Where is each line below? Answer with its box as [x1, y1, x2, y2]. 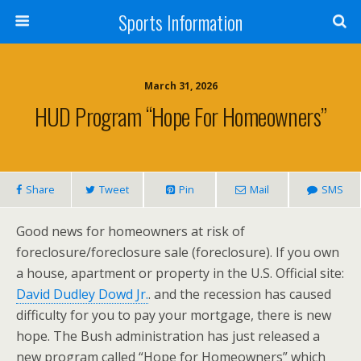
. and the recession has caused [148, 285, 331, 303]
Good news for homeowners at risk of [16, 222, 245, 240]
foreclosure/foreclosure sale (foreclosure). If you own [16, 243, 339, 261]
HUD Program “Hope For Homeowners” [34, 99, 327, 133]
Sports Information [118, 7, 243, 36]
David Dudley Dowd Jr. [16, 285, 148, 303]
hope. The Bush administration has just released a [16, 327, 320, 345]
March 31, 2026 [143, 79, 218, 93]
